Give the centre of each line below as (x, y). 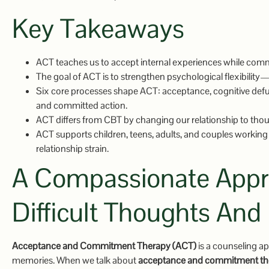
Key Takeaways (98, 29)
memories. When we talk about (75, 261)
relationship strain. (72, 149)
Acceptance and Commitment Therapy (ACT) (104, 246)
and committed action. (82, 106)
